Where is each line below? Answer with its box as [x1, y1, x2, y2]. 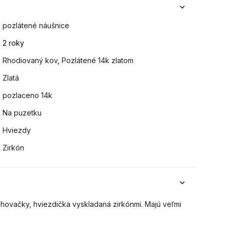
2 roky [3, 39, 25, 47]
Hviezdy [3, 126, 31, 135]
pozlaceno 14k [3, 91, 53, 100]
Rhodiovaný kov [3, 56, 58, 65]
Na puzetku [3, 108, 42, 117]
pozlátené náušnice [3, 21, 70, 30]
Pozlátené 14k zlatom [62, 56, 134, 65]
